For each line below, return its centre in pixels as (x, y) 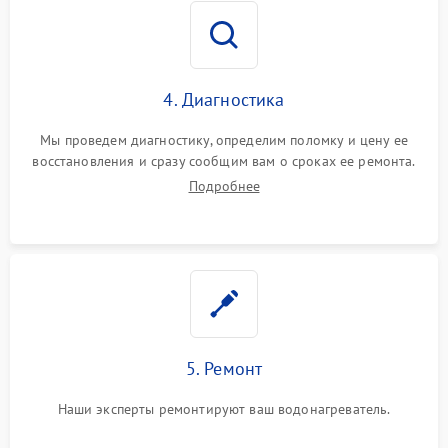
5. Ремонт (224, 368)
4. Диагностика (224, 99)
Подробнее (224, 186)
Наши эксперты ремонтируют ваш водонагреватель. (224, 409)
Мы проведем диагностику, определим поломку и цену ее (224, 140)
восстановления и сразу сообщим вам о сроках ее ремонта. (224, 161)
